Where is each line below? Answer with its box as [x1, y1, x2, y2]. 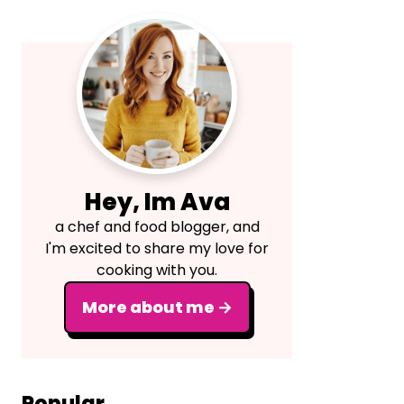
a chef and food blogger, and [54, 216, 260, 237]
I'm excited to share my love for [45, 238, 269, 259]
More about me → [81, 296, 233, 318]
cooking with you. [96, 260, 217, 280]
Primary [21, 10, 120, 42]
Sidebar [21, 38, 116, 70]
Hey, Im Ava [84, 186, 230, 218]
